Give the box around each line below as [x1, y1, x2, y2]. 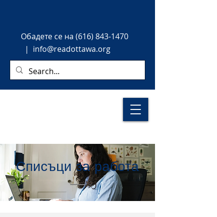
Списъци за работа [16, 158, 139, 174]
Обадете [21, 31, 54, 42]
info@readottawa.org [33, 44, 110, 54]
